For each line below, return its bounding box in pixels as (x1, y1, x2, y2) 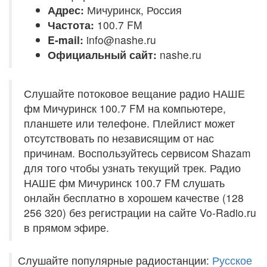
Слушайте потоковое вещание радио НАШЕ (24, 86, 245, 101)
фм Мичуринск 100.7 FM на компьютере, (24, 101, 226, 116)
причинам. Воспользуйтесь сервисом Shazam (24, 145, 251, 160)
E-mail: (48, 32, 83, 47)
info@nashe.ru (83, 32, 156, 47)
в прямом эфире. (24, 220, 109, 235)
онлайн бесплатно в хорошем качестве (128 (24, 190, 244, 205)
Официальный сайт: (48, 47, 160, 62)
